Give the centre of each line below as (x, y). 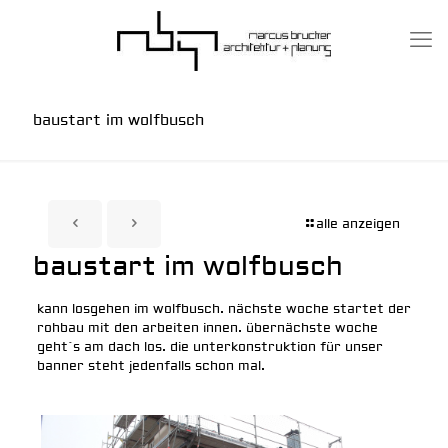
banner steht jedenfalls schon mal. (150, 366)
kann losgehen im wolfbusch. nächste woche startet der (223, 309)
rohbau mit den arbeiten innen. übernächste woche (207, 328)
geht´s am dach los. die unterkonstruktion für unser (209, 347)
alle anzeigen (358, 224)
